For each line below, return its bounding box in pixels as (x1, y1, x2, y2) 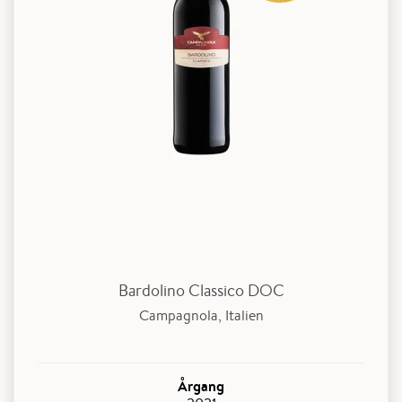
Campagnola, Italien (138, 305, 264, 325)
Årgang (178, 375, 224, 396)
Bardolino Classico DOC (118, 279, 284, 301)
